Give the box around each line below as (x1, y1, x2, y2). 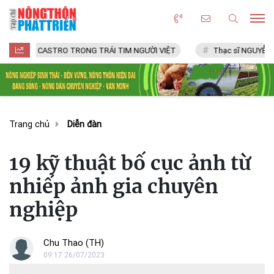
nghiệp (9, 197, 78, 222)
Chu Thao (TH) (43, 237, 104, 248)
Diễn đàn (67, 119, 102, 130)
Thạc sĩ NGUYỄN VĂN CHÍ (159, 46, 251, 55)
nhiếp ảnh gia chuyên (9, 174, 218, 199)
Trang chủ (9, 119, 50, 130)
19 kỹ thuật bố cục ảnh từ (9, 150, 251, 176)
